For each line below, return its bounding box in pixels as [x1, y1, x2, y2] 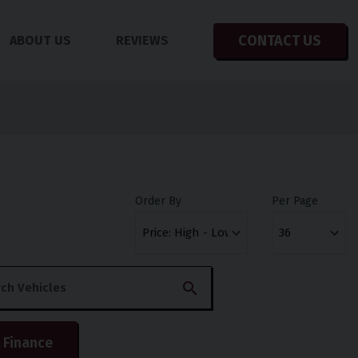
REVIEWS [115, 32, 169, 48]
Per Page [272, 194, 319, 209]
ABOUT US [9, 32, 71, 48]
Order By [134, 194, 181, 209]
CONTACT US [237, 31, 321, 50]
